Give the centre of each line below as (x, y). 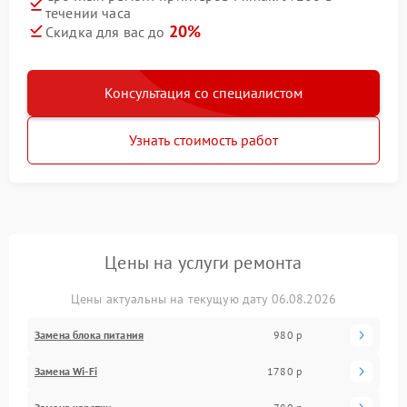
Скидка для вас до (107, 31)
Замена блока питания (89, 334)
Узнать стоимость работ (203, 139)
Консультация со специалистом (203, 92)
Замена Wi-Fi (66, 371)
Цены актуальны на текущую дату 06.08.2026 (203, 298)
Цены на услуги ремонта (203, 262)
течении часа (88, 12)
